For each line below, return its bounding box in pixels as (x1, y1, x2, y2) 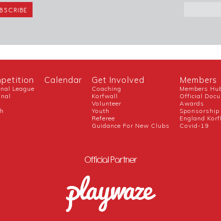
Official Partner (84, 154, 137, 166)
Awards (180, 99, 205, 107)
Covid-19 (180, 121, 209, 129)
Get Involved (92, 74, 145, 85)
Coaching (92, 84, 122, 92)
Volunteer (92, 99, 122, 107)
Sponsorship (180, 107, 220, 114)
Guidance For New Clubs (92, 121, 170, 129)
